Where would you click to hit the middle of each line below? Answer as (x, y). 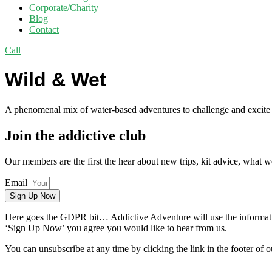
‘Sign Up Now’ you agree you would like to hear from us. (116, 228)
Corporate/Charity (64, 8)
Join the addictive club (75, 135)
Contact (44, 29)
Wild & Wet (56, 80)
